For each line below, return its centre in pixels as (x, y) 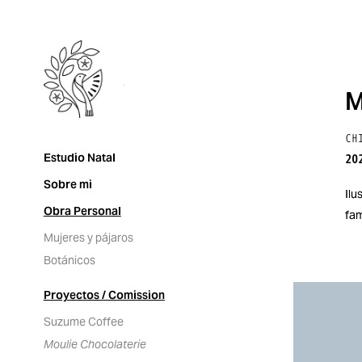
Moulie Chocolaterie (95, 345)
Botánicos (69, 261)
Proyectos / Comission (104, 295)
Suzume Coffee (83, 322)
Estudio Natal (79, 158)
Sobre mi (67, 185)
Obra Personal (82, 211)
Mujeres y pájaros (88, 238)
